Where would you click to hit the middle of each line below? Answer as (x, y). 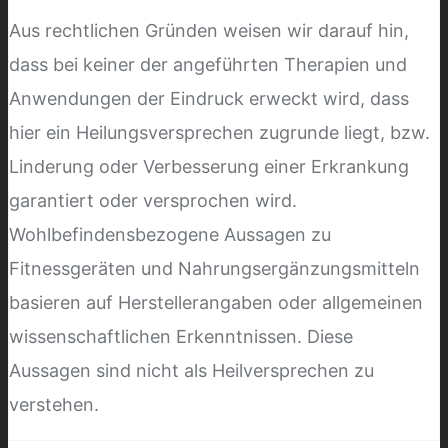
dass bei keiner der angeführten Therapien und (208, 64)
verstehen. (54, 404)
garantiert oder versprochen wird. (153, 200)
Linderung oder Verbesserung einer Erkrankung (209, 166)
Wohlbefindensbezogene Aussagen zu (170, 234)
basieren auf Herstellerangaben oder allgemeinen (216, 302)
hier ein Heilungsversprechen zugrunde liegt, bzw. (219, 132)
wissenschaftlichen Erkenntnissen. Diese (181, 336)
